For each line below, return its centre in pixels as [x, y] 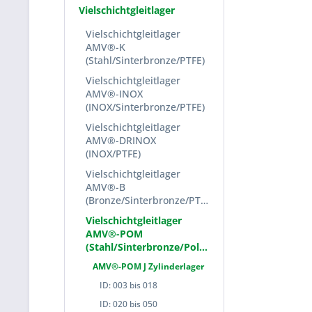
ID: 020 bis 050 [128, 304]
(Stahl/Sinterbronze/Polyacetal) [203, 247]
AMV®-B [106, 187]
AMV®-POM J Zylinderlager [148, 266]
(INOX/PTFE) [113, 154]
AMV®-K [106, 47]
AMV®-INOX [114, 94]
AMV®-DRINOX [121, 140]
